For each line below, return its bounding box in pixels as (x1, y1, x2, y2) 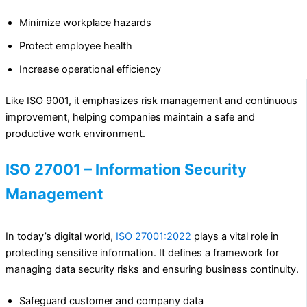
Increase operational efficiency (19, 62, 161, 75)
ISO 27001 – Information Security (5, 160, 247, 178)
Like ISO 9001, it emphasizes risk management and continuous (5, 94, 297, 107)
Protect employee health (19, 39, 132, 52)
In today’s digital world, (5, 230, 116, 243)
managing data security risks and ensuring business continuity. (5, 263, 299, 276)
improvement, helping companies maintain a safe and (5, 110, 255, 123)
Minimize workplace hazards (19, 16, 151, 29)
